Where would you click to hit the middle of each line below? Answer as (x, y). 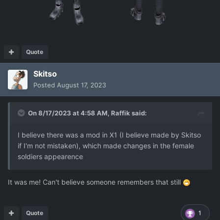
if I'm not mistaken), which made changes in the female (106, 146)
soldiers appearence (50, 157)
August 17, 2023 (82, 85)
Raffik (121, 113)
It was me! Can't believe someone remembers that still (95, 182)
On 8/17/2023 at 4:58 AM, (69, 113)
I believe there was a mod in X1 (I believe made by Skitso (109, 135)
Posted (45, 85)
